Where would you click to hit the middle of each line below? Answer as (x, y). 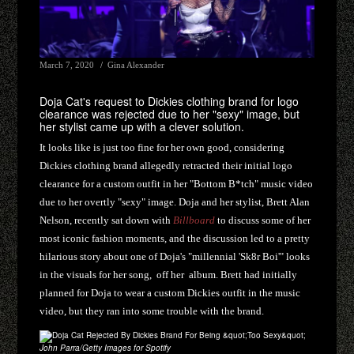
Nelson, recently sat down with (107, 220)
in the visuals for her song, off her (113, 275)
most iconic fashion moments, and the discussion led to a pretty (175, 239)
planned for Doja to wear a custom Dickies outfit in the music (170, 293)
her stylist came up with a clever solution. (142, 127)
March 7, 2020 (67, 64)
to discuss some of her (264, 220)
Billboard (194, 220)
